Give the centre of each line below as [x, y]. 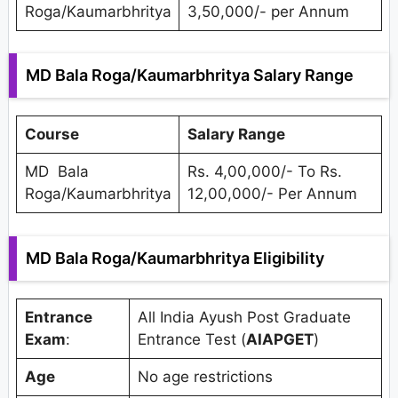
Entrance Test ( [191, 339]
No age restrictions [205, 376]
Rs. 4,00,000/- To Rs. [264, 172]
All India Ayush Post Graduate [244, 317]
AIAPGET [279, 339]
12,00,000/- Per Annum [272, 194]
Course [52, 135]
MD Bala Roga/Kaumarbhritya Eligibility [177, 258]
